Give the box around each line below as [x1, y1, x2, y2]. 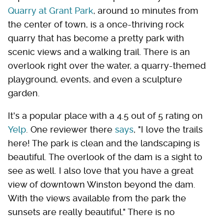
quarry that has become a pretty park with [8, 32, 184, 43]
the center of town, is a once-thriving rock [8, 19, 184, 29]
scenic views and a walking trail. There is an [8, 46, 190, 57]
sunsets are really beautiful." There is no [8, 206, 175, 217]
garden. [8, 87, 42, 98]
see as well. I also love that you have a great [8, 165, 193, 176]
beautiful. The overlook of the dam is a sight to [8, 151, 202, 162]
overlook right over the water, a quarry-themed [8, 60, 206, 71]
